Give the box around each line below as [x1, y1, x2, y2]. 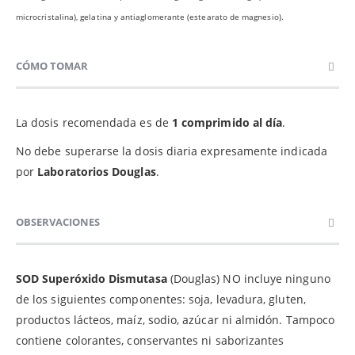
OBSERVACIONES [16, 215, 100, 230]
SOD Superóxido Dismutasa [16, 271, 167, 287]
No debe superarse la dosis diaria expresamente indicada [16, 143, 327, 159]
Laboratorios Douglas [37, 164, 156, 180]
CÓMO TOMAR [16, 59, 88, 74]
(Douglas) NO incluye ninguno [166, 271, 330, 287]
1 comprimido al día [171, 115, 283, 131]
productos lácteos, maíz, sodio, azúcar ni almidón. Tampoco [16, 312, 335, 328]
